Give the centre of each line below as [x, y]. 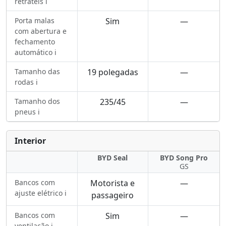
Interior [30, 141]
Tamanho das [37, 71]
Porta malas [35, 20]
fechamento [35, 42]
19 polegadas [112, 72]
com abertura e [41, 31]
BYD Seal [113, 158]
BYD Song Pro [184, 158]
